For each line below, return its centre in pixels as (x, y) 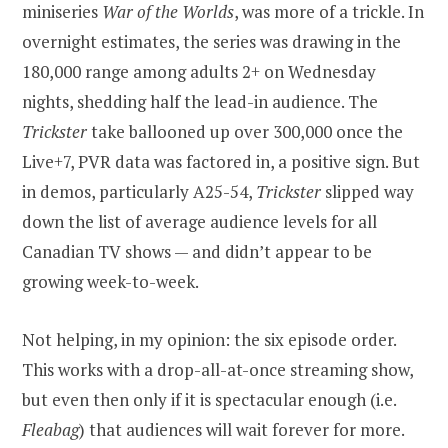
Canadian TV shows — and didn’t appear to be (197, 252)
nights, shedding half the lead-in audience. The (200, 102)
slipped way (367, 192)
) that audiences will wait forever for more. (241, 430)
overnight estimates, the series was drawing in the (211, 42)
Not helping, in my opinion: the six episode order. (209, 340)
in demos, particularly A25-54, (139, 192)
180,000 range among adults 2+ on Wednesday (199, 72)
